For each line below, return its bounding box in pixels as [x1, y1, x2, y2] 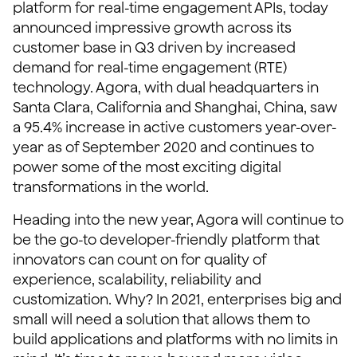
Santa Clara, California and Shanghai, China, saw [13, 99, 337, 116]
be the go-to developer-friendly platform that [13, 231, 320, 248]
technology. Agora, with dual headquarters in [13, 79, 319, 96]
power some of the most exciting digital [13, 159, 281, 175]
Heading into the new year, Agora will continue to [13, 211, 343, 228]
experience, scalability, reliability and [13, 271, 261, 288]
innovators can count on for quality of [13, 251, 266, 268]
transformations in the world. [13, 178, 209, 195]
